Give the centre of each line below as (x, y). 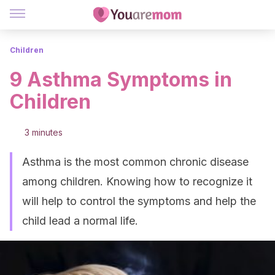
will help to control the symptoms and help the (139, 201)
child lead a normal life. (80, 221)
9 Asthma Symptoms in (121, 79)
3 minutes (44, 132)
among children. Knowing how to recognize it (137, 181)
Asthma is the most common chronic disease (135, 162)
